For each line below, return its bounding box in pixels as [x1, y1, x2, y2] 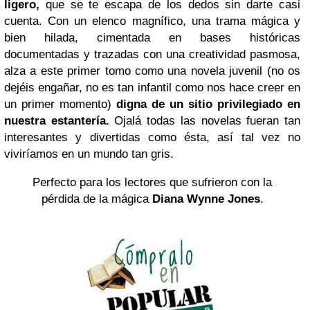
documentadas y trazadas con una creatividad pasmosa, [4, 47, 300, 61]
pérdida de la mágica [41, 192, 152, 206]
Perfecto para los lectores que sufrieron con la [33, 175, 272, 189]
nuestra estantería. [4, 113, 109, 127]
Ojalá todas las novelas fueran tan [109, 113, 301, 127]
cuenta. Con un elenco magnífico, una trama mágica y [4, 14, 300, 28]
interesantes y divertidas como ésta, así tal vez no [4, 130, 300, 144]
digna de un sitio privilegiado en [116, 97, 300, 111]
